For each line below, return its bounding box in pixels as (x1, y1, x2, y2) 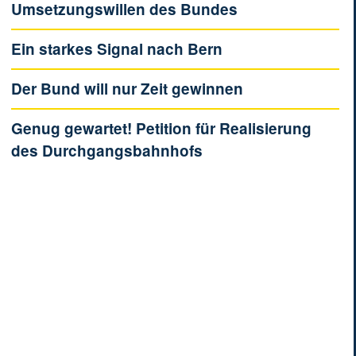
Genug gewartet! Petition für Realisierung (11, 118, 311, 139)
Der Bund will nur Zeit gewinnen (11, 78, 243, 99)
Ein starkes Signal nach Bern (11, 38, 222, 60)
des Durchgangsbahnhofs (11, 140, 203, 161)
